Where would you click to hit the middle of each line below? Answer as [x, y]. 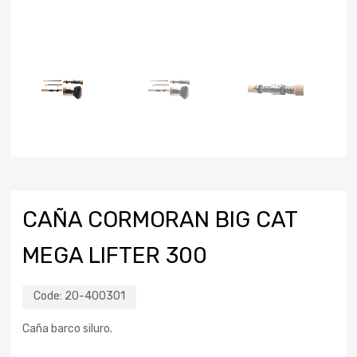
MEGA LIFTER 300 [115, 255]
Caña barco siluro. [67, 328]
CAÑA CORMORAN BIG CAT [160, 219]
